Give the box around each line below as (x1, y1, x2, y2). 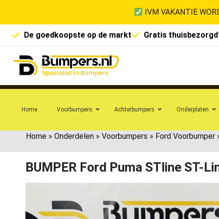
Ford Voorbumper (155, 131, 215, 141)
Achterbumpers (114, 106, 154, 113)
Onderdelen (54, 131, 94, 141)
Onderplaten (176, 106, 209, 113)
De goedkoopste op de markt (24, 30, 131, 40)
